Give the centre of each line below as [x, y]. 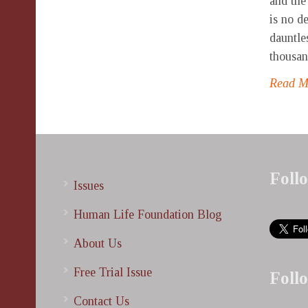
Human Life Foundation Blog [148, 214]
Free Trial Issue [113, 272]
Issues [89, 185]
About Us [98, 243]
